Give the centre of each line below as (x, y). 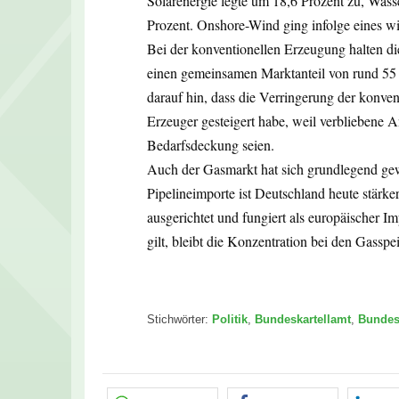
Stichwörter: (179, 319)
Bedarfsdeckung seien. (211, 144)
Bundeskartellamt (303, 319)
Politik (230, 319)
